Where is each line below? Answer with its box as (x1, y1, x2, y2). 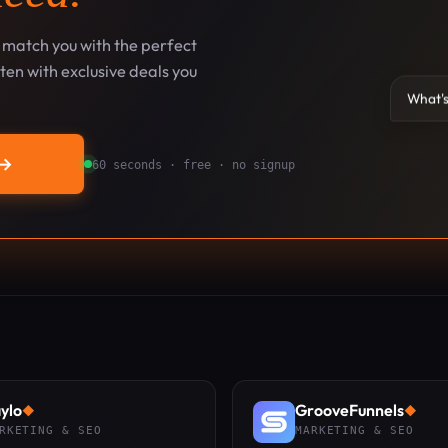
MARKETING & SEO (295, 424, 414, 437)
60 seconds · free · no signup (92, 156, 296, 172)
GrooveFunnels (295, 400, 404, 420)
